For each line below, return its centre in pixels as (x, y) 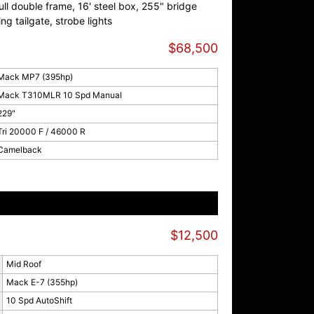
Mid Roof (23, 264)
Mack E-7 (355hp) (42, 282)
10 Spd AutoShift (39, 300)
